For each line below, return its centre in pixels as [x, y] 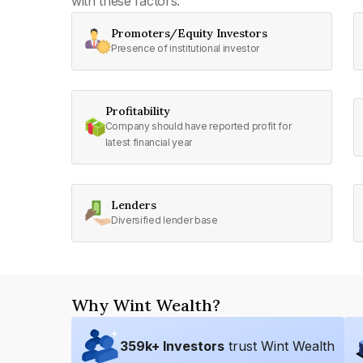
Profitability [137, 111]
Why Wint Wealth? [146, 305]
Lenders [134, 205]
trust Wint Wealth [282, 346]
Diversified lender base [164, 220]
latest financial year [149, 142]
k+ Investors [185, 346]
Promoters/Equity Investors [189, 33]
